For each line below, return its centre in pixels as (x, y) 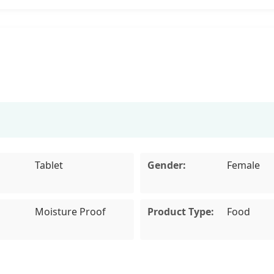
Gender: (167, 165)
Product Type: (181, 211)
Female (243, 165)
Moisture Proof (70, 211)
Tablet (49, 165)
